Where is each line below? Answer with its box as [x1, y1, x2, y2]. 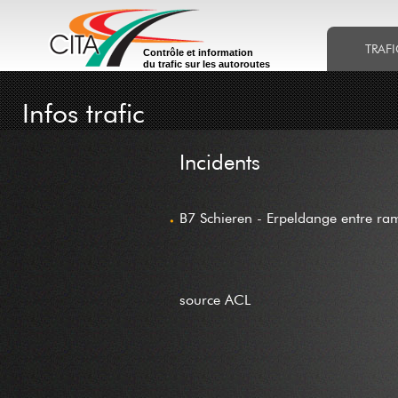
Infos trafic [22, 95, 144, 129]
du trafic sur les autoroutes [142, 59, 270, 69]
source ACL [179, 291, 251, 308]
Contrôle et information [142, 47, 253, 58]
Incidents [179, 147, 260, 175]
